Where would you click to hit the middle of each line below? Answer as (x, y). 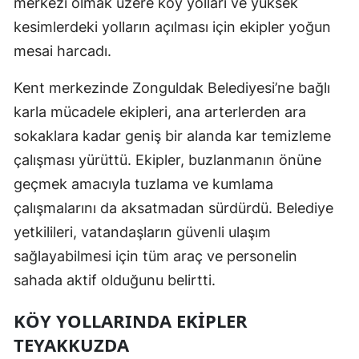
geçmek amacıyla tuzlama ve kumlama (143, 184)
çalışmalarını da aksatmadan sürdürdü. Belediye (173, 208)
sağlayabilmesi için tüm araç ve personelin (155, 256)
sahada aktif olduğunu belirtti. (115, 280)
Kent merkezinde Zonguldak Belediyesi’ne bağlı (172, 88)
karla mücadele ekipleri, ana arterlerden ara (160, 112)
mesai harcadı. (63, 51)
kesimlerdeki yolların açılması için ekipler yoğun (172, 27)
